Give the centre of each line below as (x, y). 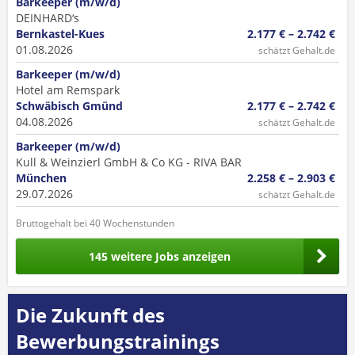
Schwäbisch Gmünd (69, 106)
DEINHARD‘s (48, 18)
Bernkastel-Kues (60, 34)
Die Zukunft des (90, 315)
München (41, 178)
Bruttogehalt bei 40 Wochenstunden (95, 223)
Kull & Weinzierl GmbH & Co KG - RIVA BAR (129, 162)
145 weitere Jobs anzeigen (160, 256)
